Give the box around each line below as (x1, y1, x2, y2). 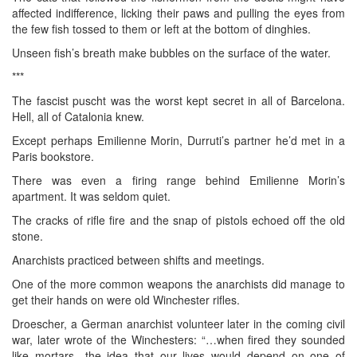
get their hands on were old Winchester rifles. (12, 291, 240, 308)
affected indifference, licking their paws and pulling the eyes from (12, 4, 345, 21)
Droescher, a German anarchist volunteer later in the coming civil (12, 315, 345, 331)
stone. (12, 227, 43, 244)
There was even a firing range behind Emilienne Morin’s (12, 171, 345, 188)
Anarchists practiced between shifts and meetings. (12, 251, 265, 268)
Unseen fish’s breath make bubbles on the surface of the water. (12, 44, 331, 61)
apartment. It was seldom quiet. (12, 187, 171, 204)
